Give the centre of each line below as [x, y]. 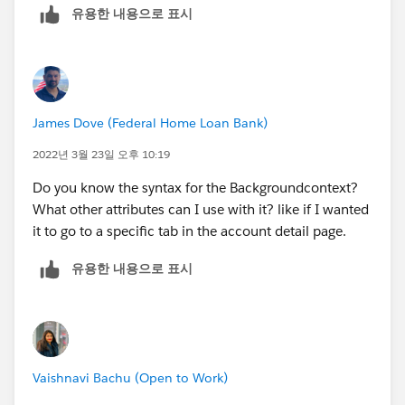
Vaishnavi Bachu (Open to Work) [130, 377]
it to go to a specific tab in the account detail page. [189, 231]
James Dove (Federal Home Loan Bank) [150, 122]
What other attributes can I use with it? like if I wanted [201, 209]
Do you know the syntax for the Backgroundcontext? [195, 187]
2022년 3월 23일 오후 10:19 [101, 154]
